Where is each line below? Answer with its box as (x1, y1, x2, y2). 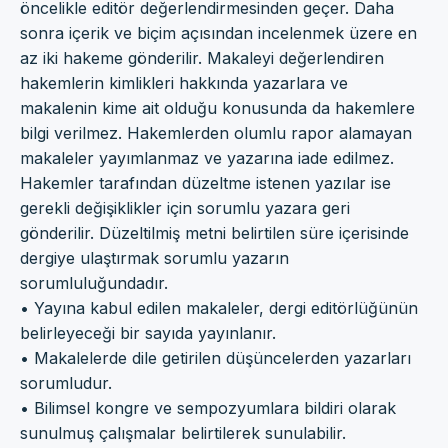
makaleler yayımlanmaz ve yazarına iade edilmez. (20, 147, 394, 168)
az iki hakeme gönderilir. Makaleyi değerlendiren (20, 47, 384, 68)
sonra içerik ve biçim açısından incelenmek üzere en (20, 22, 417, 43)
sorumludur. (20, 372, 112, 393)
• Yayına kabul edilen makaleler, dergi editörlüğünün (20, 297, 418, 318)
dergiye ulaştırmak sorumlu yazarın (20, 247, 289, 268)
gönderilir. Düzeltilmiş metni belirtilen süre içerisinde (20, 222, 409, 243)
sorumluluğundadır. (20, 272, 168, 293)
